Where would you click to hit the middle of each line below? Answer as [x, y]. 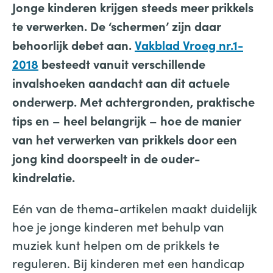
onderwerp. [46, 101]
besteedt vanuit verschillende [123, 63]
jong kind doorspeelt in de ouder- [106, 158]
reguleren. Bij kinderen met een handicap [128, 262]
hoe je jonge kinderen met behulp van [118, 226]
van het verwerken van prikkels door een [125, 139]
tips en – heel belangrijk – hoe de [105, 120]
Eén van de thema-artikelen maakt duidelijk [135, 207]
